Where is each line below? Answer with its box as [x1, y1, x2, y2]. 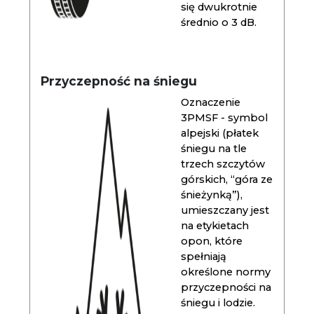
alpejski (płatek [181, 127, 259, 139]
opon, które [181, 235, 243, 247]
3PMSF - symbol [181, 111, 268, 124]
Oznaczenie [181, 96, 241, 109]
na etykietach [181, 219, 250, 232]
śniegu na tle [181, 142, 247, 155]
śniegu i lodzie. [181, 296, 256, 309]
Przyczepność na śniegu [41, 74, 198, 88]
